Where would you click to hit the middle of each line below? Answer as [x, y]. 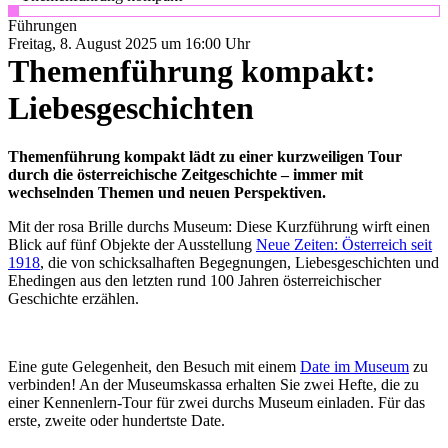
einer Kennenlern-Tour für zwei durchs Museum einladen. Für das [216, 403]
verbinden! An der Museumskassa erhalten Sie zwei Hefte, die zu [213, 385]
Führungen [42, 25]
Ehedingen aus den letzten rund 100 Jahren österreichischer [194, 281]
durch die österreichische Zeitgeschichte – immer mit [185, 175]
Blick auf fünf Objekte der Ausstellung [132, 245]
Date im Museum [354, 367]
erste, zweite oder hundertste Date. [120, 421]
